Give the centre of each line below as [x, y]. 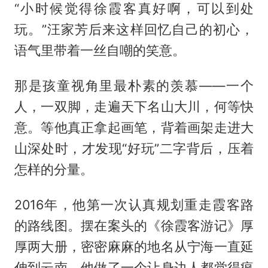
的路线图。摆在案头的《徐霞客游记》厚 [134, 226]
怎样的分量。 [54, 170]
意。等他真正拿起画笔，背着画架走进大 [134, 128]
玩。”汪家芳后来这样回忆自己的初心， [134, 30]
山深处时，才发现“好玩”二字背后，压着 [134, 149]
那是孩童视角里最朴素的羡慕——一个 [134, 86]
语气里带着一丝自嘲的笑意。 [100, 51]
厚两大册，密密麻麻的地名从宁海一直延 [134, 247]
